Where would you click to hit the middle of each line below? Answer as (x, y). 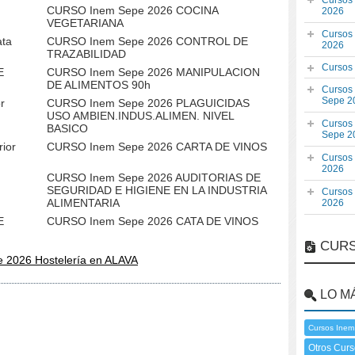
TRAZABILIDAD (86, 54)
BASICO (67, 128)
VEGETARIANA (85, 23)
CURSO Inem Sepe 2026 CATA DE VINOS (153, 221)
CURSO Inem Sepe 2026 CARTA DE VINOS (157, 147)
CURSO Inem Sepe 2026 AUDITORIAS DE (154, 177)
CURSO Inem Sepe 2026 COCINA (132, 10)
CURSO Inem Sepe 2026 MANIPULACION (153, 72)
